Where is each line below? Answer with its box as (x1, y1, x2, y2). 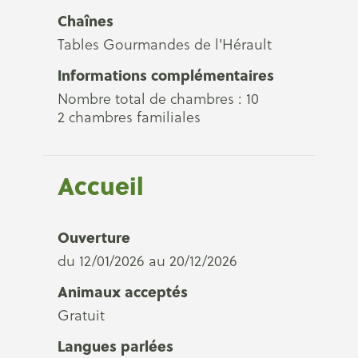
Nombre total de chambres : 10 (58, 89, 259, 109)
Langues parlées (58, 335, 173, 356)
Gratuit (58, 305, 105, 325)
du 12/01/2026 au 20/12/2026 (58, 251, 237, 271)
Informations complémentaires (58, 64, 274, 86)
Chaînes (58, 10, 113, 31)
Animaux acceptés (58, 280, 188, 302)
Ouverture (58, 226, 130, 248)
